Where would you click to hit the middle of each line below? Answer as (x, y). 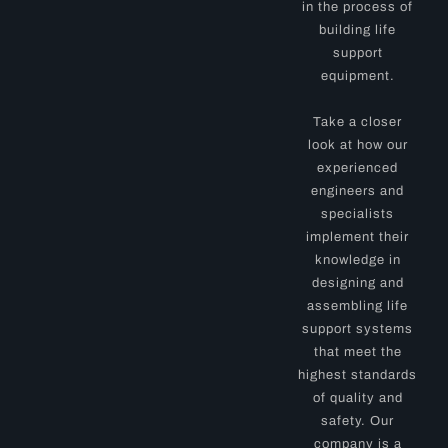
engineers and (358, 190)
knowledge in (357, 259)
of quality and (357, 397)
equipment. (357, 75)
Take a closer (358, 121)
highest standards (358, 374)
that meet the (357, 351)
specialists (358, 213)
